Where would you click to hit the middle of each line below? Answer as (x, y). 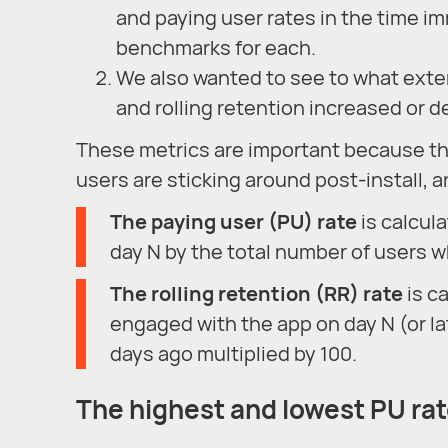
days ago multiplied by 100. (233, 353)
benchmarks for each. (216, 47)
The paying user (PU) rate (233, 221)
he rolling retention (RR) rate (262, 293)
